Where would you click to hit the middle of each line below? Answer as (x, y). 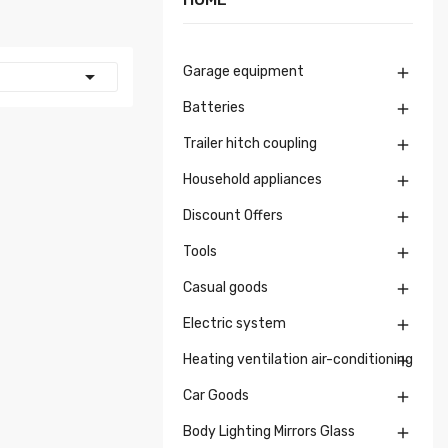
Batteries (214, 107)
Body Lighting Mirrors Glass (269, 431)
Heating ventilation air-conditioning (298, 359)
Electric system (234, 323)
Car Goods (216, 395)
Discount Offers (233, 215)
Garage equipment (243, 71)
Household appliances (252, 179)
